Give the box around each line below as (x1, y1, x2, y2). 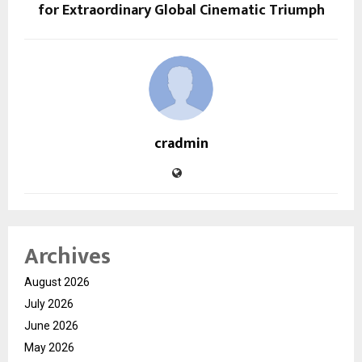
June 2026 (24, 318, 78, 332)
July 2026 (24, 297, 74, 310)
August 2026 (24, 275, 90, 288)
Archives (24, 237, 111, 276)
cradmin (154, 131, 208, 156)
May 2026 (24, 340, 74, 354)
